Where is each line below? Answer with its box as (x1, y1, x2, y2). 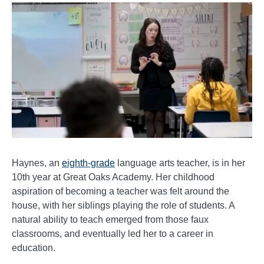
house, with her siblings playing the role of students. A (12, 200, 235, 210)
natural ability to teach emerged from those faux (12, 214, 209, 225)
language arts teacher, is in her (115, 157, 245, 168)
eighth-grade (62, 157, 115, 168)
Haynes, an (12, 157, 62, 168)
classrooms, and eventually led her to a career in (12, 228, 213, 239)
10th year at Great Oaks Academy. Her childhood (12, 171, 214, 182)
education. (12, 242, 55, 253)
